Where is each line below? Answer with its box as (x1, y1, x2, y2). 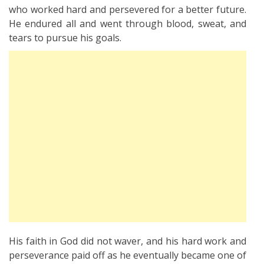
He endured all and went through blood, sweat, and (9, 16, 246, 30)
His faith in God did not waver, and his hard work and (9, 234, 246, 247)
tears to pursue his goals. (9, 31, 121, 44)
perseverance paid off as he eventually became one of (9, 248, 246, 262)
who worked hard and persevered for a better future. (9, 2, 246, 16)
